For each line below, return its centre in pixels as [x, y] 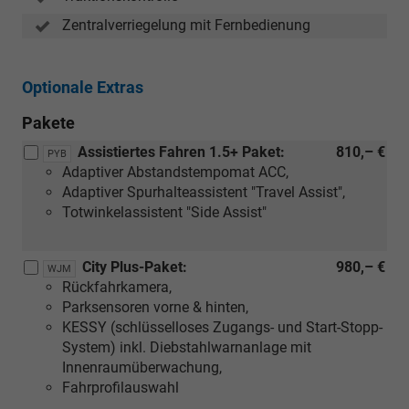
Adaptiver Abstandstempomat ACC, [175, 172]
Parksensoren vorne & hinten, [155, 307]
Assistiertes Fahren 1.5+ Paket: [181, 152]
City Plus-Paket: [135, 267]
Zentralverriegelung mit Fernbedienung [186, 25]
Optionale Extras [83, 87]
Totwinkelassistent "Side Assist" [164, 212]
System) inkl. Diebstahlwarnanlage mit [187, 347]
